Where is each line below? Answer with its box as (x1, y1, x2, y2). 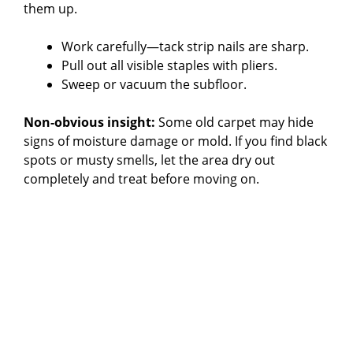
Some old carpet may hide (155, 113, 314, 131)
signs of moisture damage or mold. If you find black (24, 132, 327, 150)
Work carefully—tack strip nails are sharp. (61, 37, 309, 55)
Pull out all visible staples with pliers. (61, 56, 277, 74)
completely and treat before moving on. (24, 169, 259, 188)
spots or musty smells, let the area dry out (24, 150, 275, 169)
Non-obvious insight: (24, 113, 155, 131)
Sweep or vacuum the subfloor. (61, 75, 247, 93)
